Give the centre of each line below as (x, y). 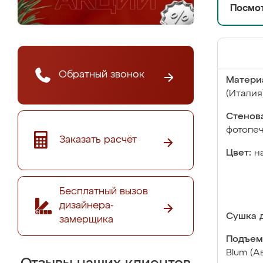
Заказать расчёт (98, 140)
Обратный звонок (102, 75)
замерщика (86, 220)
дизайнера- (86, 205)
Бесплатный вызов (104, 191)
